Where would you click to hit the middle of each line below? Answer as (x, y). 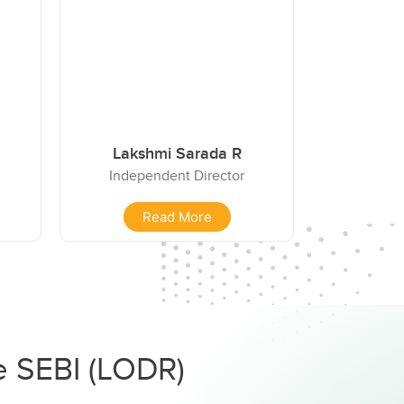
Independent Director (177, 175)
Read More (177, 217)
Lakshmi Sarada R (177, 153)
